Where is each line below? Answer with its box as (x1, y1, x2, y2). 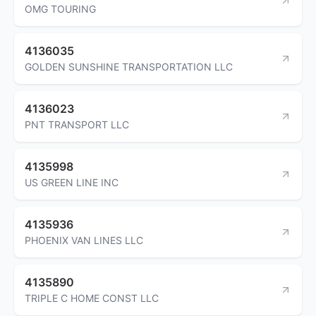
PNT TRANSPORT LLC (25, 118, 129, 130)
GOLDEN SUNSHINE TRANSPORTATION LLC (25, 60, 233, 73)
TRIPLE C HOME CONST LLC (25, 291, 159, 304)
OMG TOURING (25, 2, 96, 15)
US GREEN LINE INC (25, 176, 119, 188)
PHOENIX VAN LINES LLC (25, 233, 143, 246)
